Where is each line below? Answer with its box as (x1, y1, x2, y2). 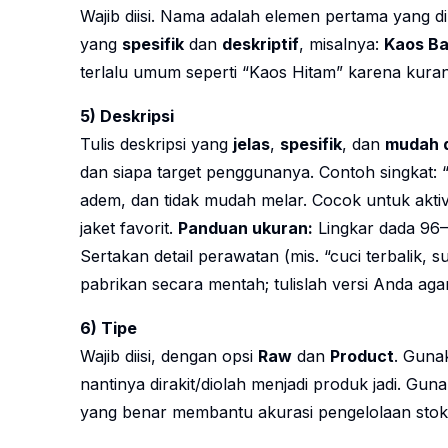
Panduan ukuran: (178, 218, 313, 239)
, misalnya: (299, 34, 384, 55)
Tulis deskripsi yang (80, 134, 233, 155)
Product (330, 346, 394, 367)
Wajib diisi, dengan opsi (80, 346, 258, 367)
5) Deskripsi (80, 106, 174, 127)
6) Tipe (80, 318, 137, 339)
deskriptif (222, 34, 299, 55)
